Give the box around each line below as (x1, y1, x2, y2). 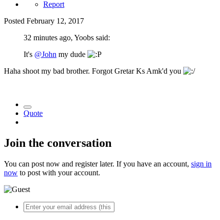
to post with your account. (18, 168, 100, 177)
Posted (4, 17, 27, 26)
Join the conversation (4, 137, 111, 150)
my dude (56, 50, 87, 59)
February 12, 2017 (27, 17, 84, 26)
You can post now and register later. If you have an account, (4, 160, 191, 168)
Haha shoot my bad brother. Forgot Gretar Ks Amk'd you (4, 67, 183, 76)
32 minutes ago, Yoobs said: (24, 33, 110, 42)
